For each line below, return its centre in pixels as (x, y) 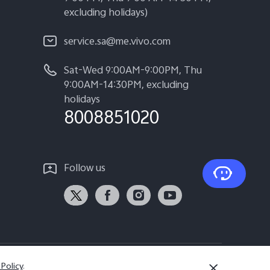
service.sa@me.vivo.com (117, 42)
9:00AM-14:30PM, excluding (126, 86)
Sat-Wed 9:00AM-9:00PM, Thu (133, 71)
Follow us (85, 169)
